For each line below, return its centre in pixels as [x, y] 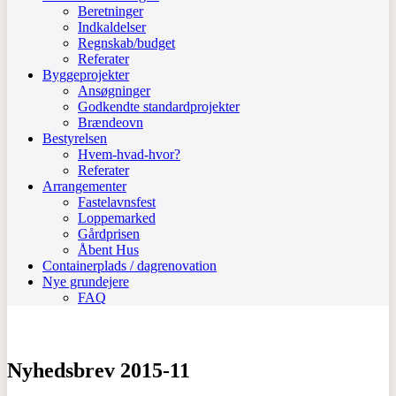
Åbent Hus [108, 250]
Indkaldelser [112, 27]
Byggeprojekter [86, 75]
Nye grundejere [86, 282]
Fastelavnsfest [117, 202]
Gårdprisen [109, 234]
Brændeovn [110, 122]
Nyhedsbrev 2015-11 [99, 370]
